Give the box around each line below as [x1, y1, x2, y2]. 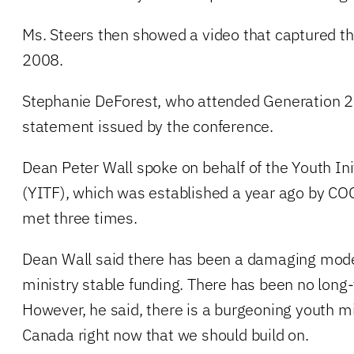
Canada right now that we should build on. [22, 323, 309, 345]
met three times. [22, 206, 137, 228]
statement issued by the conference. [22, 115, 273, 137]
